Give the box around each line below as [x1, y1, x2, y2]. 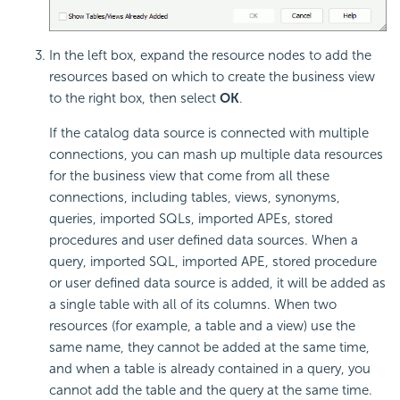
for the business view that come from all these [49, 168, 329, 185]
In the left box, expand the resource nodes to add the [49, 47, 371, 64]
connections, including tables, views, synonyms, [49, 189, 340, 206]
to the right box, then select [49, 90, 220, 107]
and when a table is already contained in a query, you [49, 361, 371, 378]
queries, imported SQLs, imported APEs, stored [49, 211, 333, 228]
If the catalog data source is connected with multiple [49, 125, 369, 142]
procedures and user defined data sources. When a [49, 232, 358, 249]
